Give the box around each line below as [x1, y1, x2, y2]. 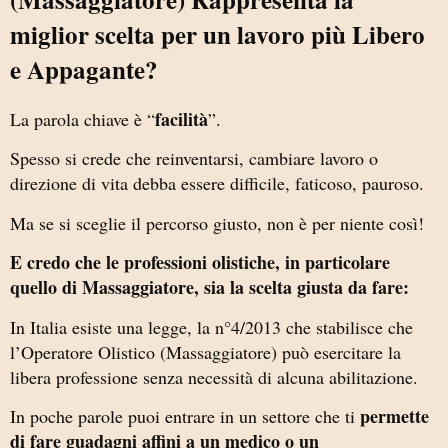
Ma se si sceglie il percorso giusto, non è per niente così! [10, 210, 424, 235]
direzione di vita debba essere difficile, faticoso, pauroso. [10, 171, 424, 196]
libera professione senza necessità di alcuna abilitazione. [10, 364, 418, 389]
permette [360, 403, 429, 429]
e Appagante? [10, 51, 158, 89]
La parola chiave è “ [10, 107, 155, 132]
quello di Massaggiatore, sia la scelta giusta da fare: [10, 274, 409, 301]
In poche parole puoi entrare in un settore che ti [10, 404, 360, 428]
